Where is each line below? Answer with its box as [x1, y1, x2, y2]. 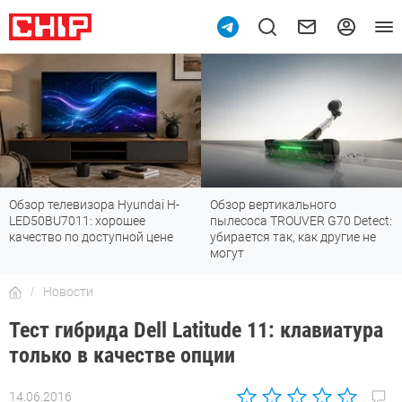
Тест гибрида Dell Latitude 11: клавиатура [9, 318, 383, 344]
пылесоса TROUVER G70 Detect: [210, 214, 392, 229]
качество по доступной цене [9, 230, 173, 245]
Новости [43, 284, 93, 300]
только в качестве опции [9, 343, 235, 369]
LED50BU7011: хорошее [9, 214, 145, 229]
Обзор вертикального [210, 197, 336, 213]
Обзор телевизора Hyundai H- [9, 197, 179, 213]
